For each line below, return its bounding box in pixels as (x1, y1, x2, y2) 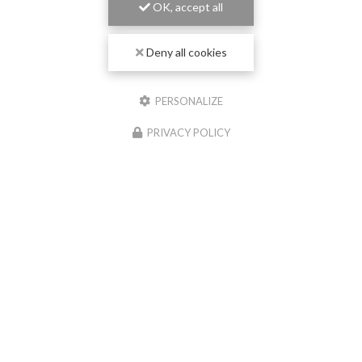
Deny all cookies (143, 45, 227, 59)
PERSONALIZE (153, 95, 223, 107)
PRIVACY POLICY (146, 126, 230, 139)
